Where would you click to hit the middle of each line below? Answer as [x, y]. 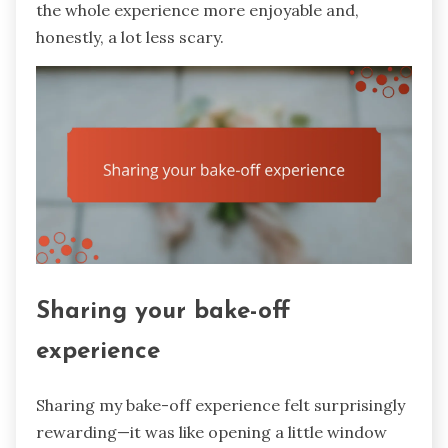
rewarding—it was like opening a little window [211, 431]
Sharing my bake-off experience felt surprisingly [220, 404]
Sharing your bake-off [163, 311]
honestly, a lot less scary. [130, 37]
